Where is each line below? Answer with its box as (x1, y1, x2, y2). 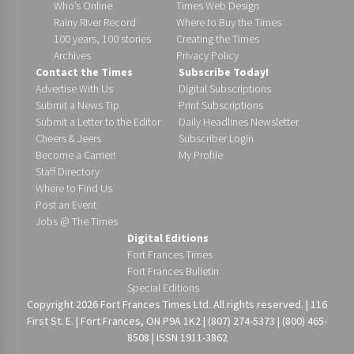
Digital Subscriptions (179, 81, 271, 96)
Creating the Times (175, 31, 259, 46)
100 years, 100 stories (53, 31, 151, 46)
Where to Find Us (36, 180, 112, 195)
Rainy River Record (53, 14, 136, 29)
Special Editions (127, 280, 199, 295)
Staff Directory (36, 164, 100, 179)
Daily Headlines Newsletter (179, 114, 299, 129)
